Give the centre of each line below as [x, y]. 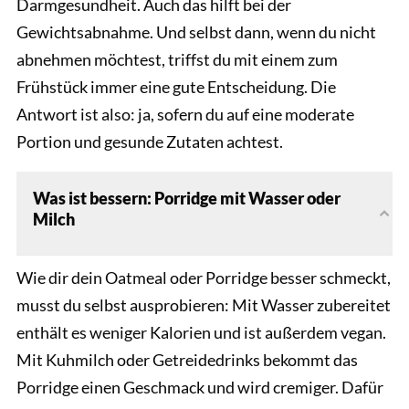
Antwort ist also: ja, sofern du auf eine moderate [185, 115]
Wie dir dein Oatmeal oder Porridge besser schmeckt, [204, 278]
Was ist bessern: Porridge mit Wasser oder [187, 199]
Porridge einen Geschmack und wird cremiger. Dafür [200, 388]
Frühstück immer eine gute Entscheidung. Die [176, 87]
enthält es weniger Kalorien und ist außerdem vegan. [201, 333]
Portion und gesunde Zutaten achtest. [150, 142]
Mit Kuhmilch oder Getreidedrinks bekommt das [187, 360]
